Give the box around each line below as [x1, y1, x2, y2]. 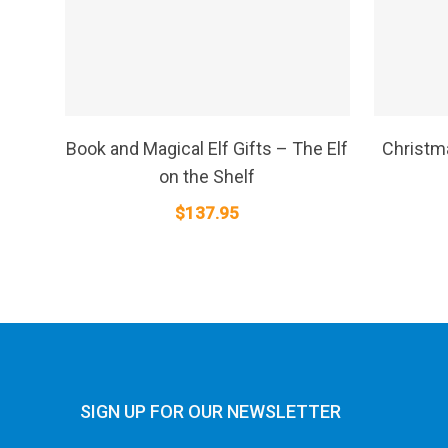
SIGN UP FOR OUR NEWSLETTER [80, 401, 341, 423]
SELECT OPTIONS [135, 123, 233, 141]
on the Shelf [159, 165, 256, 187]
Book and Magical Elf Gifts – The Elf [66, 137, 349, 159]
